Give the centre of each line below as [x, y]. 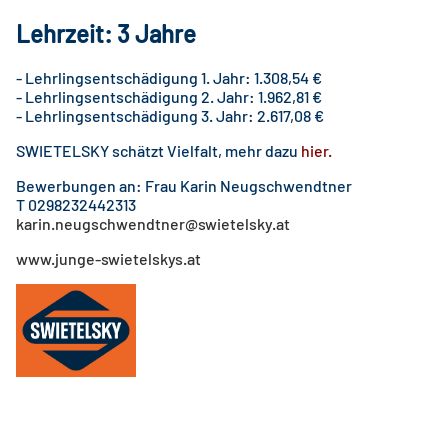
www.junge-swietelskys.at [108, 258]
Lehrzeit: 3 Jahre [105, 33]
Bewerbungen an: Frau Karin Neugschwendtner [183, 185]
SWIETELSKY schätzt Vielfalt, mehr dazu [158, 150]
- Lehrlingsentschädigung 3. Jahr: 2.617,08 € [169, 115]
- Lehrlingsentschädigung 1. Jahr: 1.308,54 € [168, 77]
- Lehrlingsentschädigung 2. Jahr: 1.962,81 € [168, 96]
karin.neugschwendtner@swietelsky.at [152, 223]
